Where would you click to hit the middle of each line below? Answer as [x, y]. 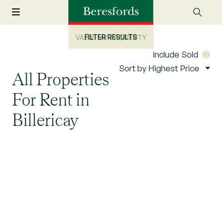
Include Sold [175, 54]
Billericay [45, 120]
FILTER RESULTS [111, 37]
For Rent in [51, 100]
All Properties [61, 79]
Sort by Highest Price [159, 68]
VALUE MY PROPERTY [111, 37]
